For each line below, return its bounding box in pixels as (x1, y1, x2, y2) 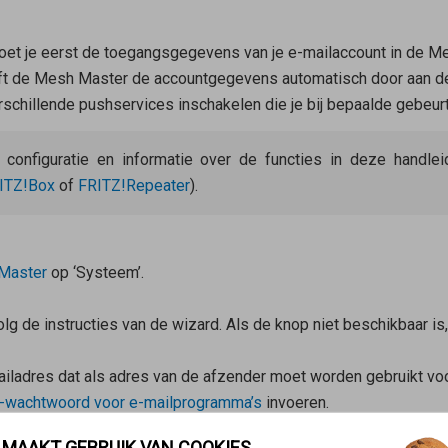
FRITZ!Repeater (77, 176, 190, 196)
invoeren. (261, 393, 329, 413)
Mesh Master (33, 69, 128, 89)
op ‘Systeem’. (46, 263, 144, 283)
